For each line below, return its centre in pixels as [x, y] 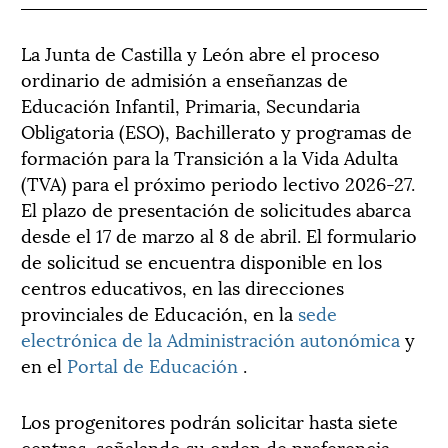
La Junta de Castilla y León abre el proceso [200, 52]
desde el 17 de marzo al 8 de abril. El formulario [219, 234]
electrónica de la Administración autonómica [210, 338]
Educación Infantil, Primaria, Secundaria [190, 104]
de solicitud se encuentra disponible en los [201, 260]
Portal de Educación [152, 364]
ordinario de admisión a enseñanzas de [184, 78]
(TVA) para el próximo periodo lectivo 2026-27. [218, 182]
